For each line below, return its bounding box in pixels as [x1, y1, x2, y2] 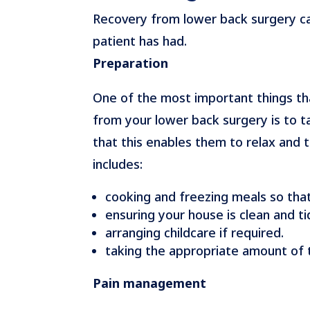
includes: [93, 155, 143, 172]
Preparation [93, 54, 169, 71]
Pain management [93, 274, 207, 291]
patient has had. [93, 32, 188, 49]
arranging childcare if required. [105, 224, 284, 241]
